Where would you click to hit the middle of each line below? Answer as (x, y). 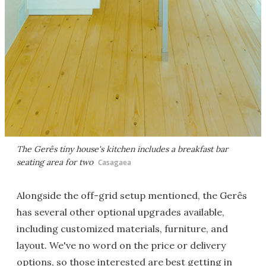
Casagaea (115, 162)
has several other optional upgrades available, (121, 212)
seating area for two (55, 162)
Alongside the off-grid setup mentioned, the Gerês (132, 195)
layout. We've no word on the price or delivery (121, 245)
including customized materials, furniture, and (122, 228)
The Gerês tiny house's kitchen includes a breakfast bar (122, 149)
